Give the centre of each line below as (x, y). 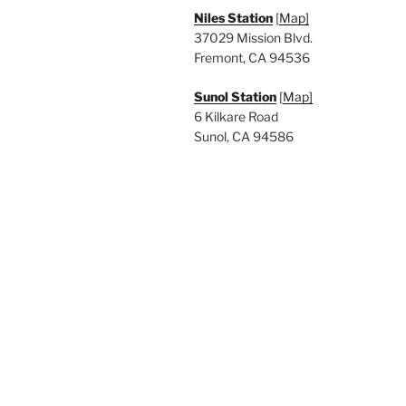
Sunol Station (235, 97)
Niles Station (233, 18)
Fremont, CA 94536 (252, 58)
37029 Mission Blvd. (253, 38)
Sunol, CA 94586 (244, 137)
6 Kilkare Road (236, 117)
